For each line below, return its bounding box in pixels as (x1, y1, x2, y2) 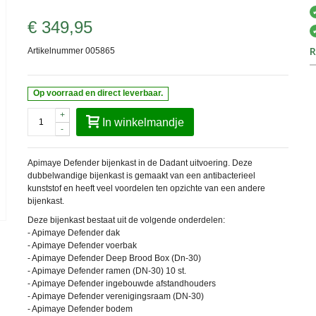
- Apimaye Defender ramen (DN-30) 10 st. (27, 265, 186, 276)
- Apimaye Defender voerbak (27, 240, 137, 250)
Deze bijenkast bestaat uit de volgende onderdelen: (27, 214, 225, 225)
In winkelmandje (102, 116, 184, 128)
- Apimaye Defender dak (27, 227, 120, 238)
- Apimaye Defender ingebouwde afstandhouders (27, 278, 216, 288)
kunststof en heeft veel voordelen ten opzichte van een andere (27, 183, 265, 193)
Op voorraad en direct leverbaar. (33, 88, 164, 99)
